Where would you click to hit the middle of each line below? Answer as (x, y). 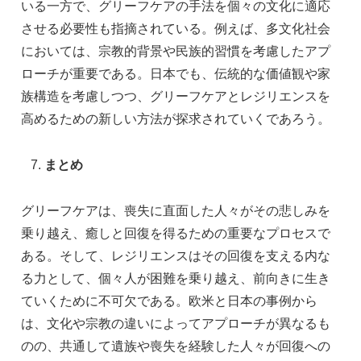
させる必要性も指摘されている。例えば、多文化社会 (176, 29)
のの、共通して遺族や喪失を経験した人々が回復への (176, 346)
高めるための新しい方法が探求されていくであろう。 (176, 119)
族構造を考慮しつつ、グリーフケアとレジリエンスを (176, 97)
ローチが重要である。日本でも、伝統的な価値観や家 (176, 74)
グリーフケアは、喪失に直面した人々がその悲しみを (176, 210)
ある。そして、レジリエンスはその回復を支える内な (176, 255)
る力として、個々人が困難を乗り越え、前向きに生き (176, 278)
